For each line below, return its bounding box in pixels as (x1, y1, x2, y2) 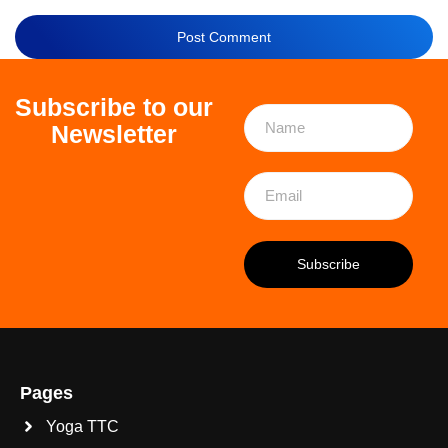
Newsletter (51, 120, 178, 149)
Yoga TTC (46, 418, 120, 436)
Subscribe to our (15, 93, 214, 122)
